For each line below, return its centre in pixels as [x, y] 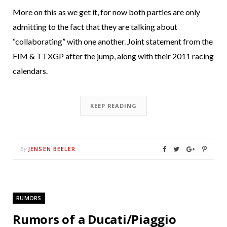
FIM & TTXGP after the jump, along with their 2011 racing [113, 56]
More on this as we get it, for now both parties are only [106, 12]
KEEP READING [113, 105]
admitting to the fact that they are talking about [95, 26]
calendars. [30, 70]
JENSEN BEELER [52, 148]
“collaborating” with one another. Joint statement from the [113, 41]
